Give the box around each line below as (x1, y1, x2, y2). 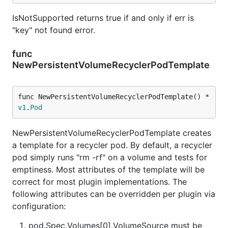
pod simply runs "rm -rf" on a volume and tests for (12, 152, 207, 162)
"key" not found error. (12, 25, 95, 35)
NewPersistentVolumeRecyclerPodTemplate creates (12, 128, 211, 138)
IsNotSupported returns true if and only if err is (12, 13, 194, 23)
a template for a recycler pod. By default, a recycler (12, 140, 212, 150)
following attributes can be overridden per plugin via (12, 189, 215, 199)
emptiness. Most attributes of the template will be (12, 164, 205, 175)
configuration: (12, 201, 66, 211)
